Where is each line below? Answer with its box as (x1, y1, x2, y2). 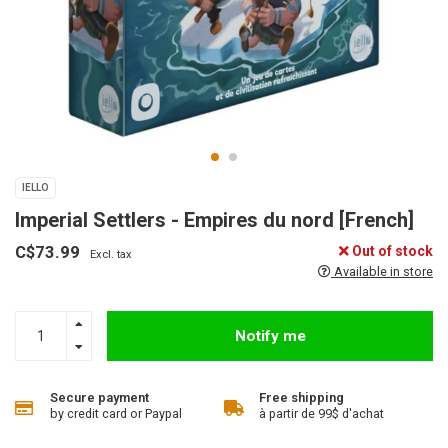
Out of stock (349, 243, 433, 259)
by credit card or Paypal (50, 406, 182, 421)
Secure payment (50, 390, 149, 405)
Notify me (234, 326, 306, 345)
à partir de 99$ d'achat (259, 406, 384, 421)
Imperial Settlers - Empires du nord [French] (15, 208, 414, 232)
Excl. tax (90, 248, 132, 261)
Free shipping (259, 390, 344, 405)
